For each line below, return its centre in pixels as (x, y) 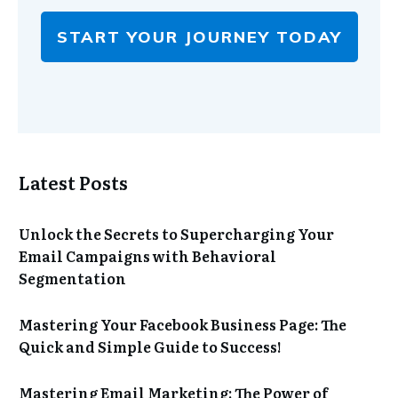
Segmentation (72, 278)
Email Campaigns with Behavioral (147, 256)
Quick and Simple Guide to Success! (150, 346)
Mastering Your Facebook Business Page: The (183, 324)
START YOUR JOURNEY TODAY (199, 36)
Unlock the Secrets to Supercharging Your (176, 234)
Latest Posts (73, 182)
